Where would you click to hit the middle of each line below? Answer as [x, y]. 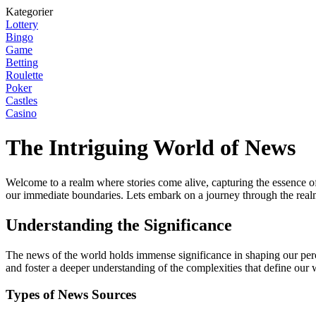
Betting [22, 62]
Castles [22, 101]
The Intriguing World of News [151, 148]
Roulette [24, 75]
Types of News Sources [71, 295]
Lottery [22, 24]
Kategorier [29, 12]
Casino [21, 113]
